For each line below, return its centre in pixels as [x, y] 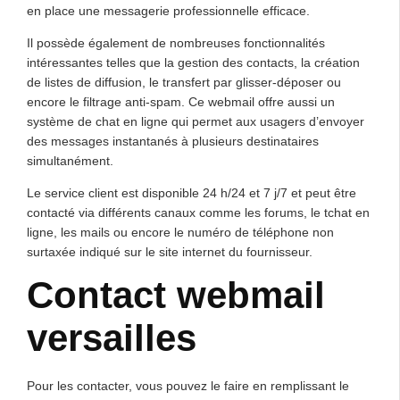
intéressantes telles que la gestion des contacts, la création [193, 62]
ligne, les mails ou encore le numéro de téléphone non [180, 232]
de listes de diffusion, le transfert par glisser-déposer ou [184, 82]
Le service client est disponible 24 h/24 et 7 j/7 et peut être [192, 193]
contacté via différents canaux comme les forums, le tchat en [198, 212]
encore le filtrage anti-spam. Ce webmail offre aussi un [181, 102]
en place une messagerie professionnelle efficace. [168, 11]
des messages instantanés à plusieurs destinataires [173, 141]
